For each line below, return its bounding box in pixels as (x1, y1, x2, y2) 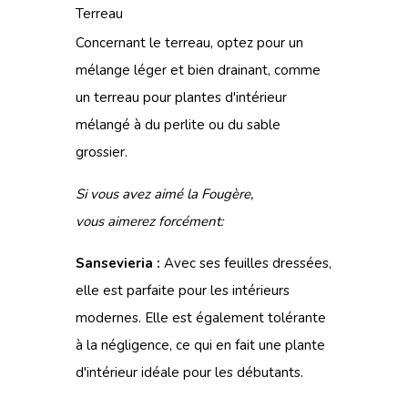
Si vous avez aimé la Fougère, (76, 185, 253, 203)
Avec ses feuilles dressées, (160, 254, 331, 272)
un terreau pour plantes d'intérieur (76, 88, 287, 107)
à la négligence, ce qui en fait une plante (76, 336, 325, 354)
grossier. (76, 143, 127, 161)
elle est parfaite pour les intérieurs (76, 281, 290, 300)
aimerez (107, 212, 158, 230)
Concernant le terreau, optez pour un (76, 34, 303, 52)
